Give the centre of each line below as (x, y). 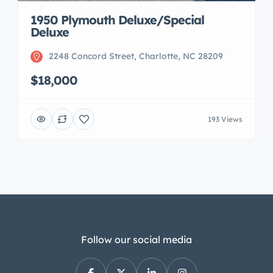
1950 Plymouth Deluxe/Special (117, 20)
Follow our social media (136, 239)
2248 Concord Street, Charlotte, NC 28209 (136, 56)
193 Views (225, 119)
